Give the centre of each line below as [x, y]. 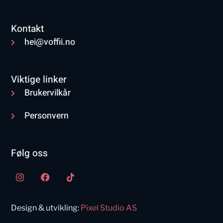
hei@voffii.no [50, 42]
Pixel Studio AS [109, 208]
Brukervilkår [47, 93]
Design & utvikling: [46, 208]
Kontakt [28, 29]
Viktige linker [39, 80]
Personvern [46, 116]
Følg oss [30, 154]
